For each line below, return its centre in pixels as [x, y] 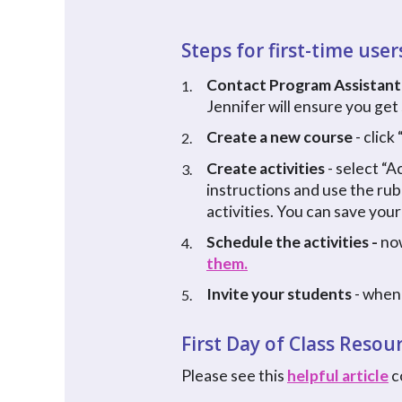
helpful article [338, 375]
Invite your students [279, 294]
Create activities [266, 168]
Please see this [234, 375]
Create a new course [280, 137]
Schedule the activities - [293, 241]
